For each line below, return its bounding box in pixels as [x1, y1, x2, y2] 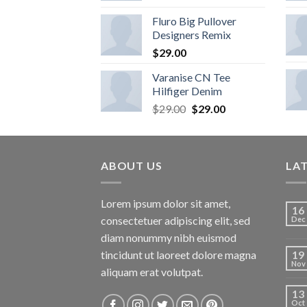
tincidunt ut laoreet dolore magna [101, 247, 256, 261]
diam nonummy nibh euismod [101, 230, 236, 244]
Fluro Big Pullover [152, 14, 236, 27]
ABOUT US [101, 159, 162, 172]
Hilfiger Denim [152, 84, 222, 97]
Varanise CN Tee [152, 71, 230, 84]
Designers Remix [152, 28, 231, 41]
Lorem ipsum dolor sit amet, [101, 196, 230, 210]
